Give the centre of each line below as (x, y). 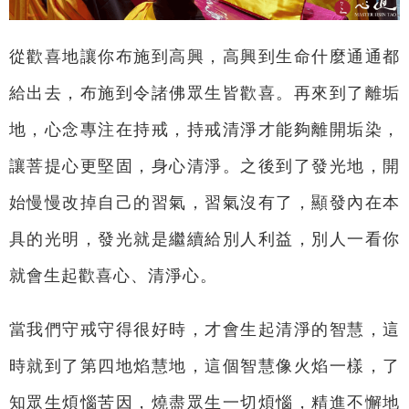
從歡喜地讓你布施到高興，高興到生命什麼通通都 (204, 56)
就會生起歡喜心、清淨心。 (113, 275)
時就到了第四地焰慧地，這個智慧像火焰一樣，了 (204, 367)
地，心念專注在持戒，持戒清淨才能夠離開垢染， (204, 129)
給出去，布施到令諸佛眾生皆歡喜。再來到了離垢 (204, 93)
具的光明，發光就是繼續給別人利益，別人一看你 (204, 239)
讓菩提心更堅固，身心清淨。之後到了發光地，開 (204, 166)
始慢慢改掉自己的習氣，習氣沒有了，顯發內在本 (204, 202)
